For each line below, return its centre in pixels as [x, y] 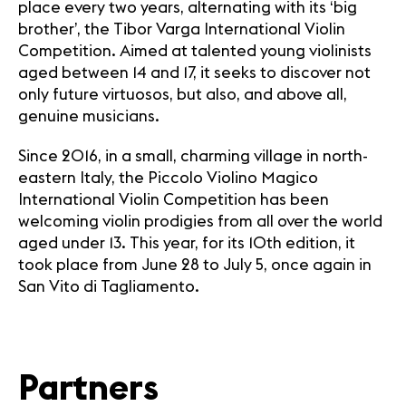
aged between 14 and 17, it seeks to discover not [194, 73]
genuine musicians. [89, 117]
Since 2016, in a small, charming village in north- [193, 157]
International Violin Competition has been [174, 200]
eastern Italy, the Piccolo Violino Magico [168, 179]
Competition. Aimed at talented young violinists [195, 52]
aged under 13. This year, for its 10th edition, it [187, 244]
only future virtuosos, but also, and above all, [183, 95]
